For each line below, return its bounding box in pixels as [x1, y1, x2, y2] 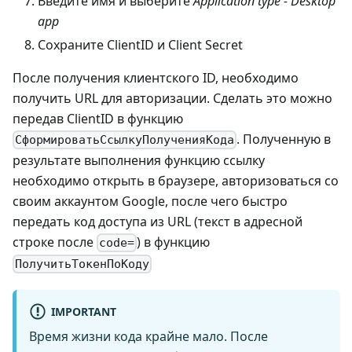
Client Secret [168, 35, 243, 53]
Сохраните [38, 35, 107, 53]
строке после [13, 233, 97, 251]
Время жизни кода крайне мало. [29, 328, 227, 346]
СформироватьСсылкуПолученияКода [15, 132, 235, 147]
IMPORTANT [50, 303, 116, 319]
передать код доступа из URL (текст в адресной [13, 212, 302, 230]
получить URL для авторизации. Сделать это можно [13, 89, 332, 107]
